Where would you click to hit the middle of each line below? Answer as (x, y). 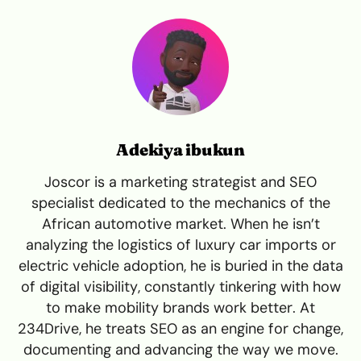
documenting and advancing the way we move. (180, 349)
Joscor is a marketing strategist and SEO (180, 182)
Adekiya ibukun (180, 149)
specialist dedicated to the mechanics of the (180, 203)
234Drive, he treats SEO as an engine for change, (180, 328)
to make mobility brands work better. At (180, 307)
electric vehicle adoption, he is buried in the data (180, 266)
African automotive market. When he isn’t (180, 224)
